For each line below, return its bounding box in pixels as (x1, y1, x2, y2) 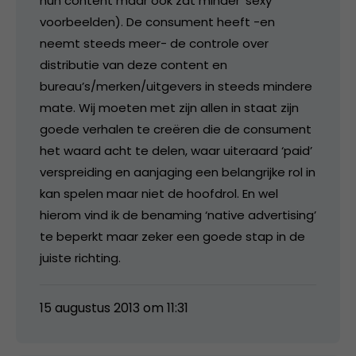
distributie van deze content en (40, 56, 227, 73)
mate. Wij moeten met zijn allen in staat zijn (40, 99, 299, 116)
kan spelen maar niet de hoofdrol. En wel (40, 184, 278, 202)
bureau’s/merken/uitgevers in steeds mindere (40, 77, 312, 95)
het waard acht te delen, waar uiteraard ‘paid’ (40, 141, 312, 159)
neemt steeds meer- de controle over (40, 34, 269, 52)
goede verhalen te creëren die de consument (40, 120, 311, 137)
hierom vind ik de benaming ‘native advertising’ (40, 206, 316, 223)
